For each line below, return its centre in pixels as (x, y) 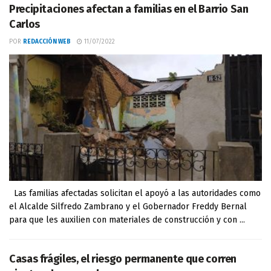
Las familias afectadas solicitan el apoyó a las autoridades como (135, 193)
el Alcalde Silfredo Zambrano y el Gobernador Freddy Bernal (128, 207)
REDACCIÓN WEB (47, 42)
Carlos (24, 24)
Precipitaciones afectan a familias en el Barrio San (129, 9)
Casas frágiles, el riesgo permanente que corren (123, 259)
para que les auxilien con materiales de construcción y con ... (127, 220)
